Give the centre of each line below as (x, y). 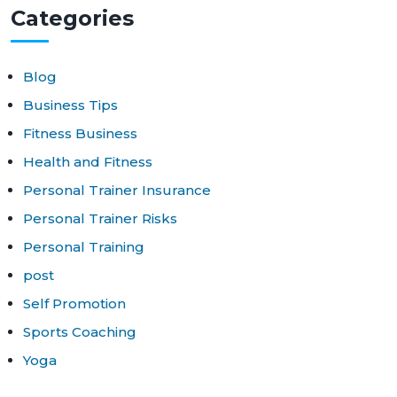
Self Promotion (74, 303)
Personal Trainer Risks (100, 218)
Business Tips (70, 105)
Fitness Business (80, 133)
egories (91, 18)
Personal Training (84, 246)
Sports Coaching (80, 331)
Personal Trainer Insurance (117, 190)
